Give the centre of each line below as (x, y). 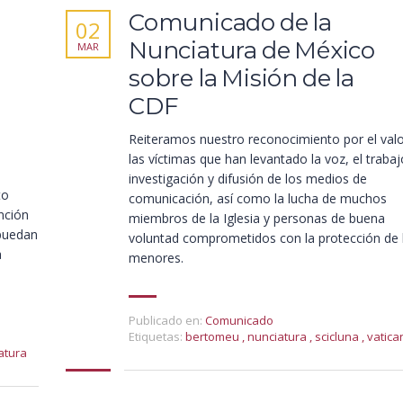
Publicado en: (166, 320)
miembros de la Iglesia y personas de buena (257, 218)
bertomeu (214, 336)
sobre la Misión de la (242, 78)
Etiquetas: (156, 336)
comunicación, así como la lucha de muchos (258, 198)
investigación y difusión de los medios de (248, 179)
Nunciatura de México (252, 50)
